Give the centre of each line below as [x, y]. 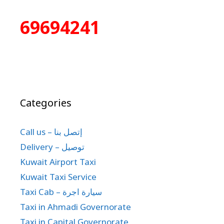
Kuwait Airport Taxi [58, 162]
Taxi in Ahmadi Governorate [75, 207]
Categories [46, 103]
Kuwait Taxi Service [58, 177]
